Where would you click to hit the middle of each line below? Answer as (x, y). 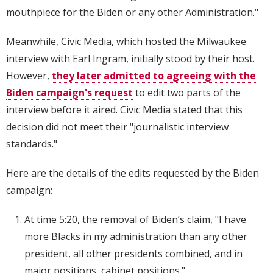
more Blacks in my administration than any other (136, 237)
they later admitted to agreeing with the (154, 76)
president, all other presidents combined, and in (133, 254)
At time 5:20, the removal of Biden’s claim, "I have (135, 220)
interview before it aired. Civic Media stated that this (124, 110)
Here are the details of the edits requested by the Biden (133, 173)
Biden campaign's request (69, 93)
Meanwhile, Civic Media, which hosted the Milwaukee (126, 42)
